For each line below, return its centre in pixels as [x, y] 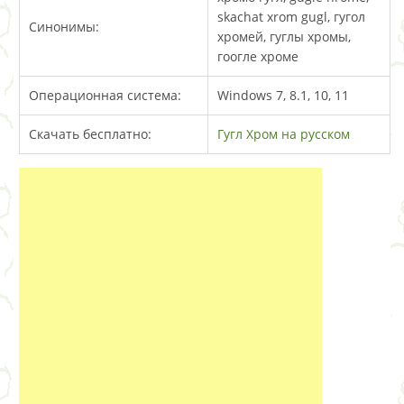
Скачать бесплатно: [90, 133]
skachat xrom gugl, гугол [291, 16]
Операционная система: [105, 95]
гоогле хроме [258, 56]
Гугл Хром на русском [284, 133]
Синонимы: [64, 26]
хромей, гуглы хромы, [284, 36]
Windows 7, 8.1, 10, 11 [283, 95]
